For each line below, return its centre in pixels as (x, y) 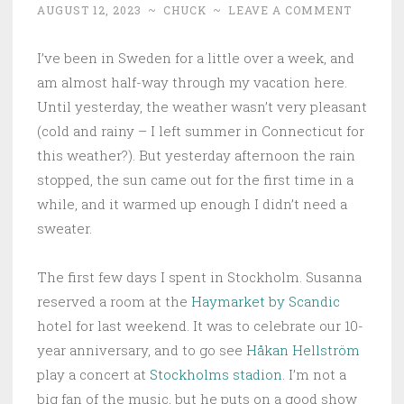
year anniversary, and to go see (142, 350)
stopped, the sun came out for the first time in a (195, 180)
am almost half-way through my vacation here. (192, 83)
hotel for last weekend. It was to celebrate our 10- (200, 326)
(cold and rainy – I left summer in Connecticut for (201, 131)
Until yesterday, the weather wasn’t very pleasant (202, 107)
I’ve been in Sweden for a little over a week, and (196, 58)
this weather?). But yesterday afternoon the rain (196, 156)
